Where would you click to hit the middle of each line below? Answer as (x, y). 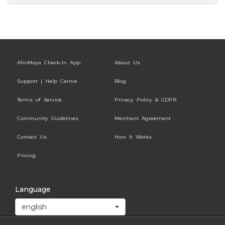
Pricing (26, 156)
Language (33, 190)
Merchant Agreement (143, 119)
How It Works (133, 137)
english (34, 207)
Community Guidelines (48, 119)
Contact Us (32, 137)
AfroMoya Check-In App (49, 63)
